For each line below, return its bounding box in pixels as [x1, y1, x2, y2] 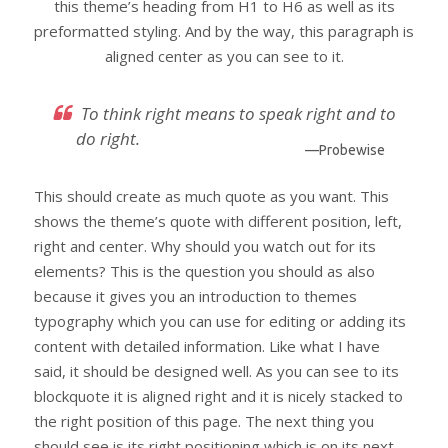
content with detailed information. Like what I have [34, 335, 380, 356]
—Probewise [305, 142, 385, 158]
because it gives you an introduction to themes [34, 285, 357, 306]
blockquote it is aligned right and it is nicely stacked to [34, 385, 403, 406]
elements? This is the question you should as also [34, 260, 375, 281]
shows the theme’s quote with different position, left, [34, 210, 402, 231]
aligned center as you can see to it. [104, 46, 344, 66]
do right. [76, 127, 140, 150]
